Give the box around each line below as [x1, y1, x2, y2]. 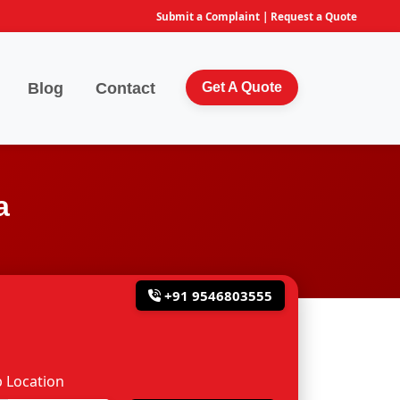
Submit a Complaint [156, 8, 260, 23]
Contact [96, 79, 155, 97]
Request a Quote [271, 8, 357, 23]
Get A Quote [202, 79, 282, 95]
